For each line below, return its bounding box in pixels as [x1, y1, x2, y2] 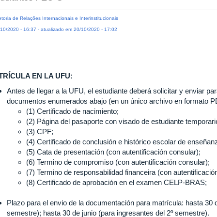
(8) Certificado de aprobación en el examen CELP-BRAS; [26, 178, 207, 187]
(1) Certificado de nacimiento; [26, 107, 119, 116]
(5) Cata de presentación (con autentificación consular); [26, 148, 201, 156]
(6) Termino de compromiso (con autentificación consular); [26, 158, 210, 167]
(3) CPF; [26, 127, 53, 136]
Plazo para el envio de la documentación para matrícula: [7, 199, 184, 207]
